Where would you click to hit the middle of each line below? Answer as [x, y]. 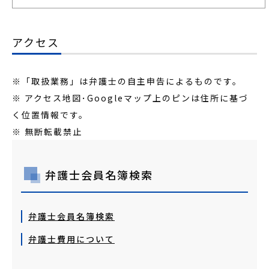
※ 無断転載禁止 [47, 131]
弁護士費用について [71, 239]
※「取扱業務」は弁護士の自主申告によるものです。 [127, 81]
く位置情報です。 [50, 115]
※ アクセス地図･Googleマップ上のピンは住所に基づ [130, 98]
